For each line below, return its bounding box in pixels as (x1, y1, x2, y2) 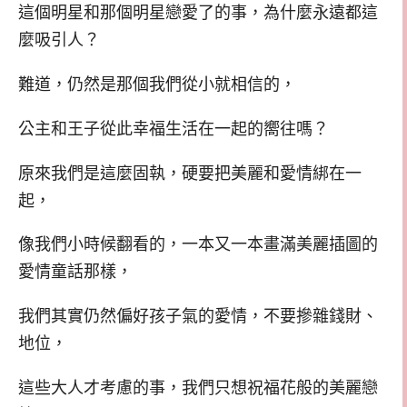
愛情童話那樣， (18, 263, 133, 282)
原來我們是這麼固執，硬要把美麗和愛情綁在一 (18, 164, 362, 183)
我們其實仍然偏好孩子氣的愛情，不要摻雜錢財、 (18, 307, 378, 326)
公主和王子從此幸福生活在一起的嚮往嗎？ (18, 119, 329, 138)
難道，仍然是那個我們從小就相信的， (18, 75, 296, 94)
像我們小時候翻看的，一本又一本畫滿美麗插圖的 (18, 235, 378, 254)
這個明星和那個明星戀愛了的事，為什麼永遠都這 (18, 4, 378, 23)
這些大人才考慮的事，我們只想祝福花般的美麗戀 (18, 378, 378, 397)
